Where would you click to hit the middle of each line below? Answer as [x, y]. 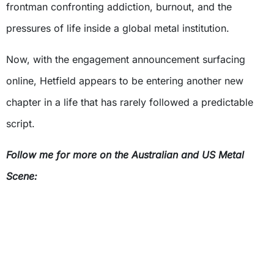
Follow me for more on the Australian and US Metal [125, 155]
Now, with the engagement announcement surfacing [126, 59]
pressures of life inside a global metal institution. [118, 28]
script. [20, 124]
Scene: [22, 176]
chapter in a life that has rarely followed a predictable [130, 102]
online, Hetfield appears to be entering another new [125, 81]
